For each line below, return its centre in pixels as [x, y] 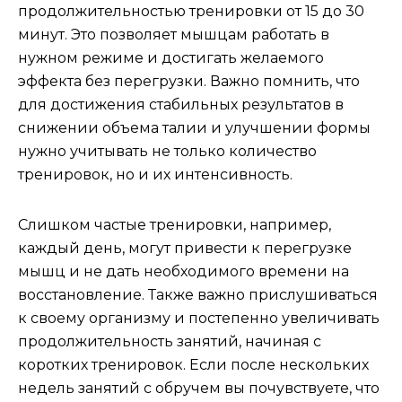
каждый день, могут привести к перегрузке [185, 248]
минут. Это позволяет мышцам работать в [174, 35]
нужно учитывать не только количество [167, 151]
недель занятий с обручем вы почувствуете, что [199, 388]
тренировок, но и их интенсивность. [155, 175]
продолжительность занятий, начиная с [170, 341]
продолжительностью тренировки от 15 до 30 [191, 11]
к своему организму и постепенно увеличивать [199, 318]
